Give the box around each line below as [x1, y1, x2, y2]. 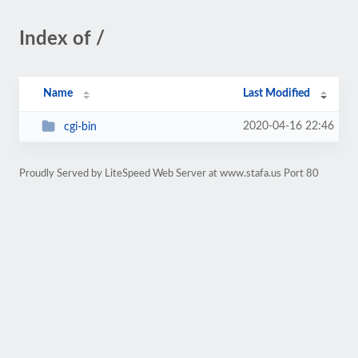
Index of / [19, 30, 105, 49]
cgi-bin [63, 121, 97, 133]
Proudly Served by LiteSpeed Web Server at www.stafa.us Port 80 [19, 169, 319, 178]
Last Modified [243, 88, 311, 99]
